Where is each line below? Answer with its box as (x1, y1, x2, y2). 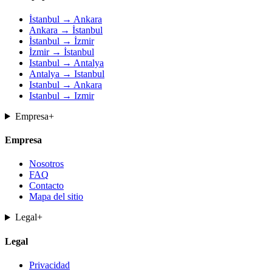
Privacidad (29, 259, 70, 270)
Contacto (29, 180, 64, 191)
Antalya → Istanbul (29, 68, 104, 79)
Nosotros (29, 158, 64, 169)
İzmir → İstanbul (29, 46, 94, 57)
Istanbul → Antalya (29, 57, 104, 68)
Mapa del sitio (29, 191, 83, 202)
